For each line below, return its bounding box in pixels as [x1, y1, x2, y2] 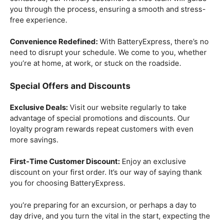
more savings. [10, 135, 58, 144]
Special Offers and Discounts [10, 81, 131, 91]
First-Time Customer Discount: [10, 157, 120, 166]
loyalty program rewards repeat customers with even [10, 124, 193, 134]
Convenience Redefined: [10, 37, 98, 47]
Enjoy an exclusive [120, 157, 186, 166]
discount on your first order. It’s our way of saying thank [10, 167, 202, 177]
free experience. [10, 15, 67, 25]
